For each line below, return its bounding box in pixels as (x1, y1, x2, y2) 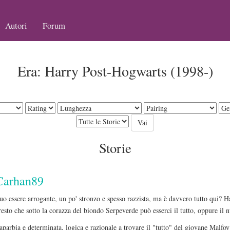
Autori (5, 20, 27, 31)
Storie (99, 139, 131, 157)
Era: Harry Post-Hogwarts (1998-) (17, 61, 213, 81)
